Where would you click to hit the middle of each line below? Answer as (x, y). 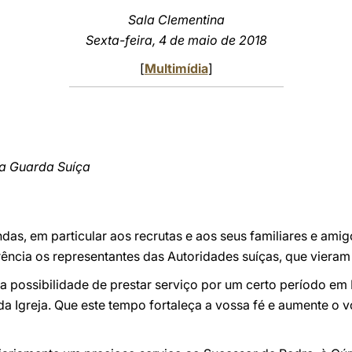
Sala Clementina (176, 20)
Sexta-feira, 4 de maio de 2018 (176, 40)
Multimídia (176, 68)
